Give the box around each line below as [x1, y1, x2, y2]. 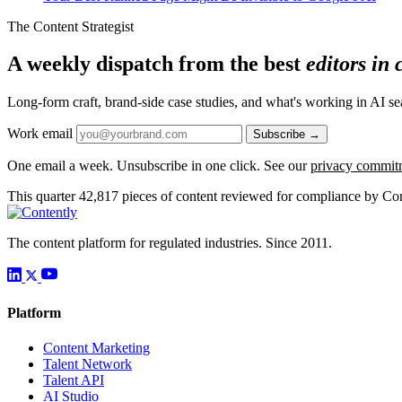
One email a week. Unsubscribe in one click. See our [7, 158, 310, 174]
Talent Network [43, 355, 132, 371]
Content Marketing [43, 339, 150, 355]
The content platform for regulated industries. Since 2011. [7, 235, 332, 251]
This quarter [7, 188, 75, 205]
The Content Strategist [7, 18, 134, 34]
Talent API [43, 371, 104, 388]
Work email [7, 126, 73, 142]
